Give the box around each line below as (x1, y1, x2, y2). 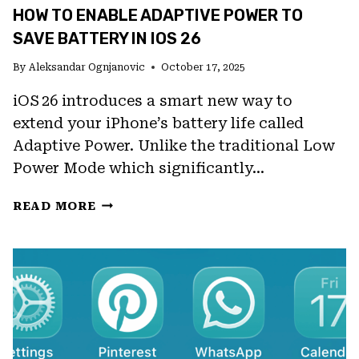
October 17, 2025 (161, 61, 246, 73)
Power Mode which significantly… (13, 159, 264, 176)
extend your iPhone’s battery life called (13, 114, 304, 131)
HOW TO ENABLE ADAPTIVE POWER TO (13, 5, 303, 25)
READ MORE (13, 199, 96, 213)
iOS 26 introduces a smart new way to (13, 91, 292, 109)
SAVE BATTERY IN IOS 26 (13, 28, 201, 48)
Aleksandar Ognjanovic (29, 61, 146, 73)
